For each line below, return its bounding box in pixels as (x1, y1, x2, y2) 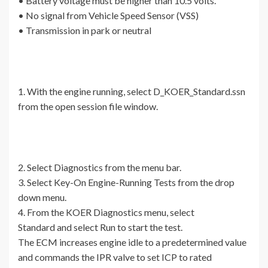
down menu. (18, 191, 66, 203)
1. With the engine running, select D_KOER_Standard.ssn (18, 86, 245, 98)
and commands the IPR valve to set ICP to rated (18, 251, 212, 263)
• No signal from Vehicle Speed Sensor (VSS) (18, 10, 199, 22)
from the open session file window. (18, 100, 158, 112)
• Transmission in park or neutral (18, 25, 151, 36)
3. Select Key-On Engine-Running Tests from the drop (18, 176, 234, 188)
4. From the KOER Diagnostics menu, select (18, 206, 194, 218)
